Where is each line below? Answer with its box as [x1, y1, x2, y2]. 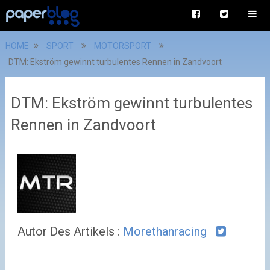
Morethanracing [122, 224, 207, 239]
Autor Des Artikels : [17, 224, 123, 239]
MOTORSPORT [93, 41, 151, 51]
